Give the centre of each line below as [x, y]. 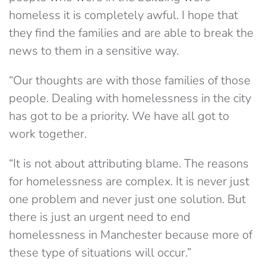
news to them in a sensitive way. [94, 51]
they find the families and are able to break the [131, 33]
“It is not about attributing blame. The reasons [129, 164]
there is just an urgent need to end [100, 217]
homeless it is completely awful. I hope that [123, 15]
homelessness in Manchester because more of [131, 235]
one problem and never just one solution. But [127, 199]
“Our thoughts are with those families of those [130, 80]
